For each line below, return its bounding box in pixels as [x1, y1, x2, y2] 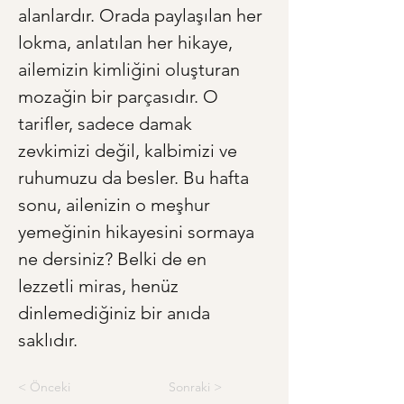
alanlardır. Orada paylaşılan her [18, 5, 267, 27]
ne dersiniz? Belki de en [18, 248, 211, 271]
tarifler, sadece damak [18, 113, 197, 135]
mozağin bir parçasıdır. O [18, 86, 223, 108]
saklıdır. [18, 329, 78, 352]
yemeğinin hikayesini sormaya [18, 221, 259, 243]
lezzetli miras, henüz [18, 275, 183, 298]
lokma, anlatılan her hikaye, [18, 32, 237, 54]
